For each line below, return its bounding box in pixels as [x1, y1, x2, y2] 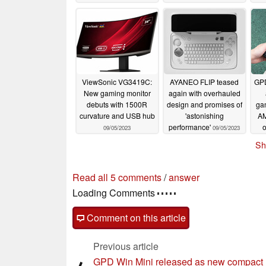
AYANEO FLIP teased [170, 76, 239, 87]
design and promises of [166, 99, 242, 109]
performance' [169, 121, 213, 132]
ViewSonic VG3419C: [82, 76, 152, 87]
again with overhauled [168, 87, 240, 98]
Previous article [93, 239, 159, 254]
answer [169, 170, 199, 185]
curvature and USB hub [79, 110, 155, 121]
